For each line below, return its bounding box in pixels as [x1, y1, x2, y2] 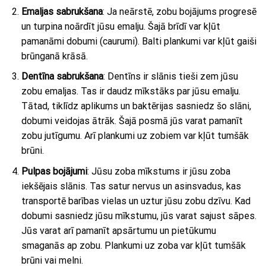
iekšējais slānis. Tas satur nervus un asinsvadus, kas [21, 180, 241, 192]
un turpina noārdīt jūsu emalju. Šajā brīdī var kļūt [21, 20, 220, 32]
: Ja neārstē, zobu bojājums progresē [102, 5, 256, 17]
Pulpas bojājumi [21, 165, 87, 177]
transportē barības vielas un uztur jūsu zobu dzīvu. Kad [21, 195, 251, 207]
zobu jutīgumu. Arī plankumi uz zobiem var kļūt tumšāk [21, 130, 249, 142]
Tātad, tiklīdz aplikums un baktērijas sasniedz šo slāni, [21, 100, 251, 112]
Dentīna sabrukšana [21, 71, 103, 83]
